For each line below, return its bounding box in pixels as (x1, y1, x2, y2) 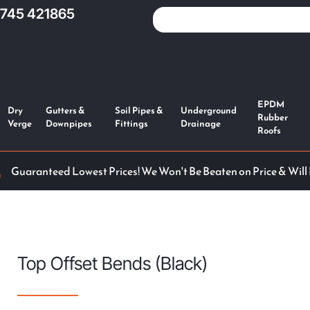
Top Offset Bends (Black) (17, 252, 208, 274)
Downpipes (45, 117, 92, 131)
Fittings (114, 117, 148, 131)
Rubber (257, 110, 288, 124)
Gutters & (45, 104, 85, 118)
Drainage (181, 117, 221, 131)
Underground (181, 104, 237, 118)
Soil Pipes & (114, 104, 163, 118)
